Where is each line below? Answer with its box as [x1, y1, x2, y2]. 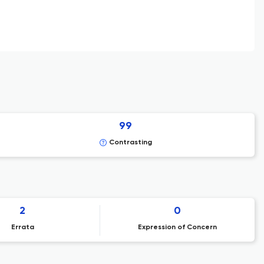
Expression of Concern [137, 224, 217, 231]
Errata [11, 224, 34, 231]
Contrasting [108, 139, 152, 146]
